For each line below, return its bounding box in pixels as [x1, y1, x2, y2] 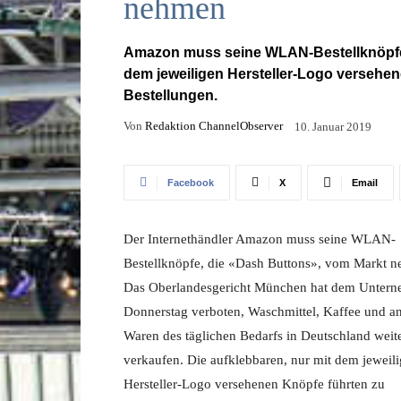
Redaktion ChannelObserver [145, 118, 283, 132]
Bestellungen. [124, 88, 218, 104]
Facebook [167, 176, 214, 188]
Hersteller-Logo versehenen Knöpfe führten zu [124, 376, 385, 391]
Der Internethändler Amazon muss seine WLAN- [124, 231, 396, 246]
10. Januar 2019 [294, 119, 371, 133]
